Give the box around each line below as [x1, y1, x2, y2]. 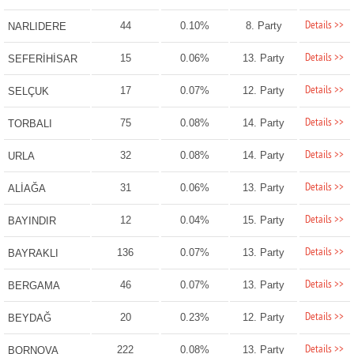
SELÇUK [7, 85, 49, 98]
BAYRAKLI [7, 247, 58, 260]
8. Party [245, 20, 282, 32]
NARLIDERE [7, 21, 66, 33]
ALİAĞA [7, 183, 46, 195]
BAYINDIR [7, 215, 56, 228]
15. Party [243, 214, 285, 227]
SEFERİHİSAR [7, 53, 77, 66]
